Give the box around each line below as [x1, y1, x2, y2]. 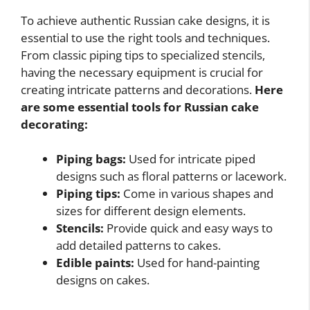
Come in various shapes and [120, 185, 273, 202]
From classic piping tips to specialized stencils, [21, 46, 265, 63]
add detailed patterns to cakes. [56, 237, 221, 254]
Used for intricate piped [126, 151, 255, 167]
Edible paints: [56, 255, 134, 271]
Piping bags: [56, 151, 126, 167]
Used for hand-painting [134, 255, 259, 271]
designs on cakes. [56, 272, 149, 289]
